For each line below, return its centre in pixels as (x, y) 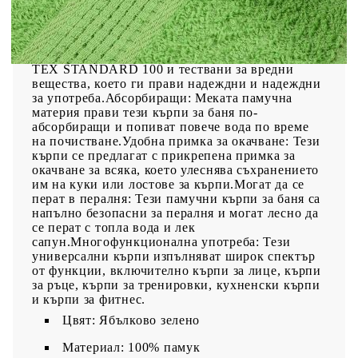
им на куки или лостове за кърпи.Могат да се (168, 184)
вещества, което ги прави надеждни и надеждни (177, 83)
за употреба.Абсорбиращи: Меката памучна (163, 97)
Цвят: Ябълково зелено (131, 320)
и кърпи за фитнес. (89, 299)
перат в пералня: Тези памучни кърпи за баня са (177, 198)
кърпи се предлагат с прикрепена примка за (164, 155)
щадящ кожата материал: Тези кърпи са (149, 11)
